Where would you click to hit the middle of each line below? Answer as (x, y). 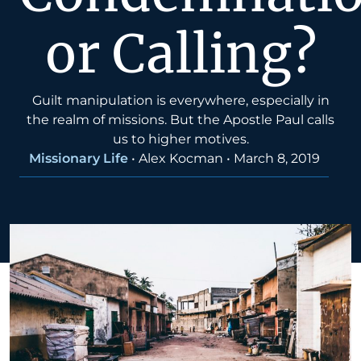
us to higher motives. (180, 139)
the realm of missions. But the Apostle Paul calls (180, 120)
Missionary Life (78, 159)
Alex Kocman (180, 159)
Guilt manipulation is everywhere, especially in (180, 101)
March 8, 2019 (276, 159)
